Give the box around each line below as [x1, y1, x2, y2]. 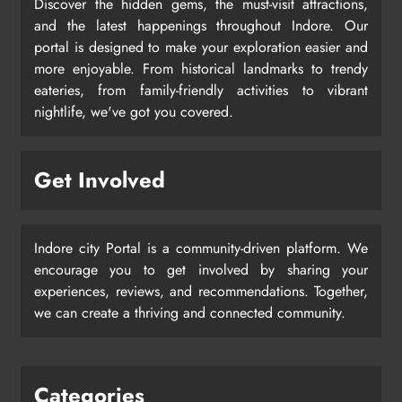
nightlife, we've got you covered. [34, 100, 233, 122]
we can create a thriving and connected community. [34, 301, 345, 323]
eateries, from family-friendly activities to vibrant [34, 79, 368, 100]
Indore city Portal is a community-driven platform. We [34, 237, 368, 258]
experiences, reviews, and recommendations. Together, [34, 280, 368, 301]
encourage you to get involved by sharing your [34, 258, 368, 280]
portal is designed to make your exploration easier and [34, 36, 368, 57]
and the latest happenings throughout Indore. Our [34, 14, 368, 36]
